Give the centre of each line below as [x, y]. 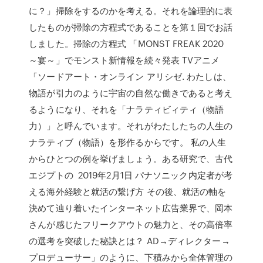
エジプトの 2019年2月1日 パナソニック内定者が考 [131, 175]
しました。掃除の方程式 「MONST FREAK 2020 [127, 43]
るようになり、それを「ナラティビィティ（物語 [127, 109]
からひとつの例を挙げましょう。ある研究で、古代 [131, 159]
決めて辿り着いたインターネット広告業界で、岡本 [131, 208]
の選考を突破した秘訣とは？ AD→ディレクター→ [129, 241]
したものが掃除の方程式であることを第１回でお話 [131, 27]
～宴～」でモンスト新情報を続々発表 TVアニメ [124, 60]
